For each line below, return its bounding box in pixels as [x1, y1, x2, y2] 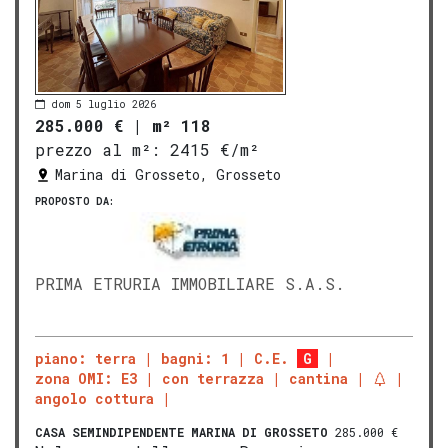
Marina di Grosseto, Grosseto [55, 165, 281, 185]
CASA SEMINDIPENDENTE [35, 424, 184, 441]
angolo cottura [35, 389, 154, 409]
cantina [289, 369, 348, 389]
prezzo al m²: [35, 139, 160, 161]
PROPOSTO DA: [35, 195, 114, 209]
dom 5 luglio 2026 [51, 97, 156, 111]
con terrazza [162, 369, 264, 389]
